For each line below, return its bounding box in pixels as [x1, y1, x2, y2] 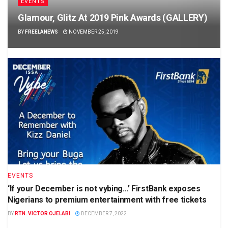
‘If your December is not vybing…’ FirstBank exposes [8, 183, 201, 193]
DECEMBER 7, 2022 [80, 210, 127, 216]
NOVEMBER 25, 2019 [68, 28, 119, 35]
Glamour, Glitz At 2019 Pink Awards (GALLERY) [18, 12, 208, 23]
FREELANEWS [25, 28, 58, 35]
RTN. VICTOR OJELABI [15, 210, 70, 216]
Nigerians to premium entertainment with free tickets [8, 194, 207, 205]
